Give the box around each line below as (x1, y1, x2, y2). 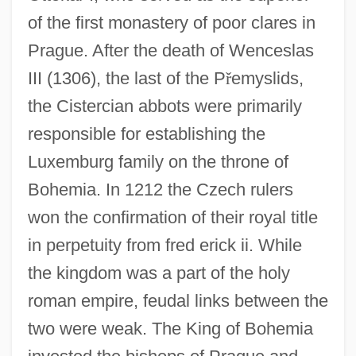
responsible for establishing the (27, 123, 265, 144)
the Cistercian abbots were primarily (27, 95, 302, 116)
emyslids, (230, 68, 304, 88)
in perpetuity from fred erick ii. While (27, 234, 302, 255)
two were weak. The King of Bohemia (27, 318, 313, 339)
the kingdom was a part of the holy (27, 262, 290, 283)
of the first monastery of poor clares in (27, 12, 315, 33)
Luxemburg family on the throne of (27, 151, 288, 172)
